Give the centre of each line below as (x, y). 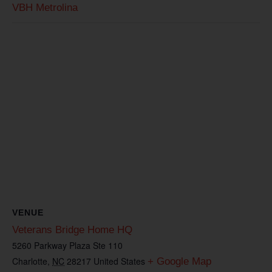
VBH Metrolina (45, 7)
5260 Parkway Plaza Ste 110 (67, 245)
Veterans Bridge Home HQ (72, 229)
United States (119, 261)
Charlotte (30, 261)
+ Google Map (179, 261)
